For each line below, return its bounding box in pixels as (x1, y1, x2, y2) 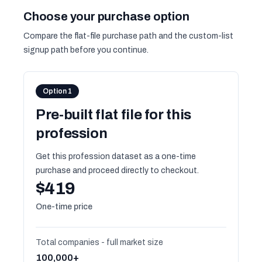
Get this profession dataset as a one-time (36, 152, 196, 161)
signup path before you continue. (23, 46, 149, 54)
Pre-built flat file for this (36, 107, 191, 122)
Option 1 (43, 87, 72, 95)
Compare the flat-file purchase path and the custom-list (23, 32, 233, 40)
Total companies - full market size (36, 238, 163, 247)
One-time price (36, 202, 92, 211)
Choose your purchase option (23, 10, 189, 23)
